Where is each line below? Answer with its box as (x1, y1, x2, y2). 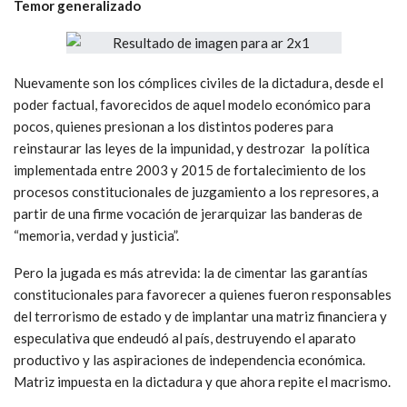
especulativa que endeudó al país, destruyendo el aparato (14, 329, 356, 346)
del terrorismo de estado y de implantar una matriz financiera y (14, 307, 387, 324)
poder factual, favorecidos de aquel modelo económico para (14, 95, 371, 113)
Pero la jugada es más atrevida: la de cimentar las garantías (14, 263, 368, 281)
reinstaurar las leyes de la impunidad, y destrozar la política (14, 139, 370, 156)
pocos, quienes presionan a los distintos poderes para (14, 117, 333, 134)
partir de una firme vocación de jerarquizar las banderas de (14, 204, 362, 222)
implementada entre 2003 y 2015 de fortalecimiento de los (14, 161, 366, 178)
